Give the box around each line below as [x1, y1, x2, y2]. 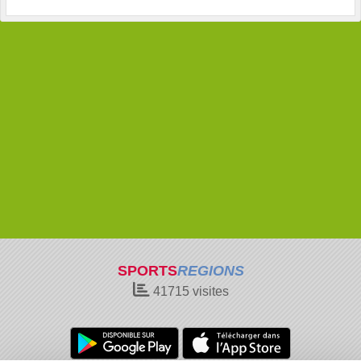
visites [189, 284, 229, 298]
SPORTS [117, 263, 177, 279]
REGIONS [176, 263, 244, 279]
